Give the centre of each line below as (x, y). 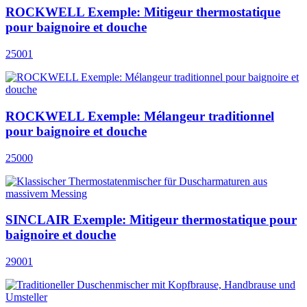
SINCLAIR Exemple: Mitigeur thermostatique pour (151, 220)
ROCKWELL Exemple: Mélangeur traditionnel (140, 116)
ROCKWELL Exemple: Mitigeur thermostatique (143, 12)
